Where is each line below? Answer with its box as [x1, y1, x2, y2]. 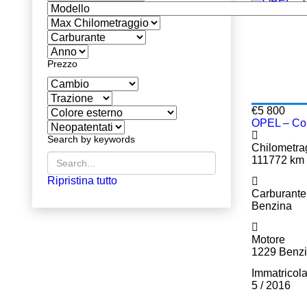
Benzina [251, 200, 292, 212]
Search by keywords [47, 134, 135, 145]
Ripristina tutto [47, 175, 117, 186]
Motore [251, 234, 285, 245]
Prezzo [47, 58, 77, 69]
